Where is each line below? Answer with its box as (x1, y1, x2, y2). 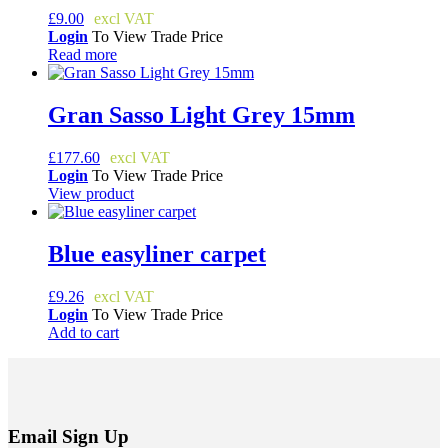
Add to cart (48, 323, 119, 341)
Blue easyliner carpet (48, 240, 266, 267)
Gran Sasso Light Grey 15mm (48, 101, 355, 128)
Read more (48, 46, 117, 64)
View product (48, 184, 134, 202)
